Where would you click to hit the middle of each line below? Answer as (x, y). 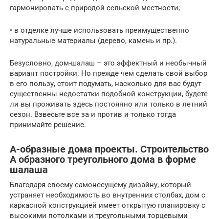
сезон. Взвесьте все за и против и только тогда (93, 114)
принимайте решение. (48, 124)
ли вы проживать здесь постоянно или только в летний (109, 104)
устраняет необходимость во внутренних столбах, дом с (108, 195)
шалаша (29, 170)
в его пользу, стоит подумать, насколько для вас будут (106, 83)
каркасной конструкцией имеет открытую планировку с (108, 205)
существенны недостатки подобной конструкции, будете (109, 94)
